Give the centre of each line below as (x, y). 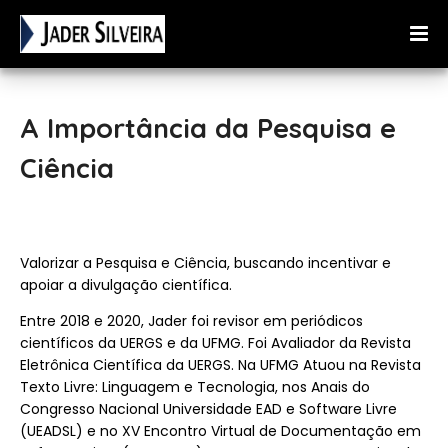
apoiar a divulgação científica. (126, 285)
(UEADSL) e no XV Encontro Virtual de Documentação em (220, 431)
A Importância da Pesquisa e (208, 128)
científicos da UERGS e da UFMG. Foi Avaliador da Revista (215, 343)
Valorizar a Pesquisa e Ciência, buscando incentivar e (205, 263)
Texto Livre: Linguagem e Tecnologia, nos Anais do (195, 387)
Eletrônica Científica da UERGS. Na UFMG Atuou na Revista (220, 365)
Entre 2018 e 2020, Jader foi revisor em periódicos (191, 321)
